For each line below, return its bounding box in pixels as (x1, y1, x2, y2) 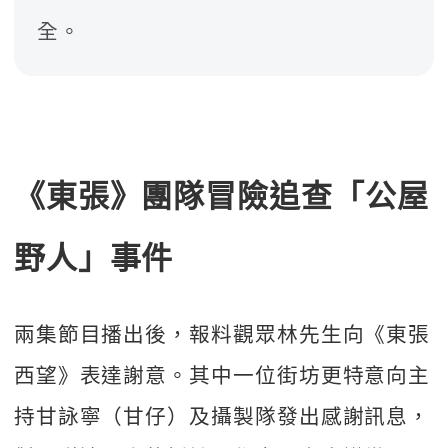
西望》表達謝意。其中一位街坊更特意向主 (13, 359, 431, 390)
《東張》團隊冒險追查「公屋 (13, 171, 429, 217)
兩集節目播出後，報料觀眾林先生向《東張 (13, 318, 431, 349)
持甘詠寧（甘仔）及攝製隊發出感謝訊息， (13, 400, 431, 431)
